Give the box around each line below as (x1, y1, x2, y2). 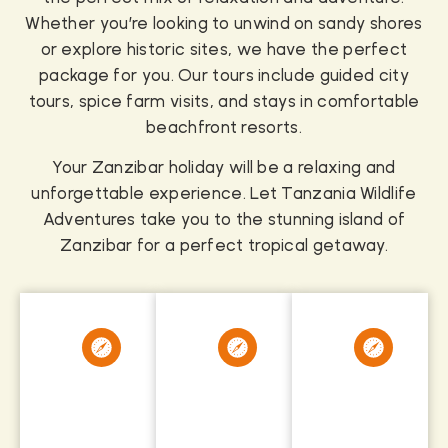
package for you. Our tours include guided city (39, 64, 409, 85)
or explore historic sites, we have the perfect (40, 38, 408, 59)
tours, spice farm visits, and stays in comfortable (28, 90, 420, 111)
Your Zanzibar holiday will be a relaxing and (52, 157, 396, 178)
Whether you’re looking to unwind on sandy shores (25, 12, 423, 33)
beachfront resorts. (146, 116, 302, 137)
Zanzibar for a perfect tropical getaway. (60, 235, 388, 256)
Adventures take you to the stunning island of (42, 209, 406, 230)
